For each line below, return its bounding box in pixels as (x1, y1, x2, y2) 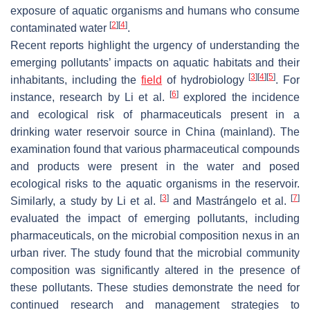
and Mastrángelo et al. (168, 194, 291, 207)
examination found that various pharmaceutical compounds (10, 143, 300, 155)
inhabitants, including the (10, 73, 142, 86)
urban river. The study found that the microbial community (10, 246, 300, 259)
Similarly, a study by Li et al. (10, 194, 160, 207)
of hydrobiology (162, 73, 249, 86)
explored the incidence (179, 91, 300, 103)
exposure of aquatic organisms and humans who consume (10, 4, 300, 17)
